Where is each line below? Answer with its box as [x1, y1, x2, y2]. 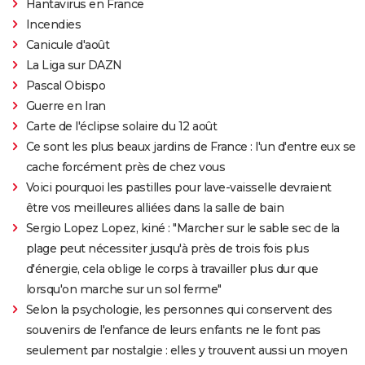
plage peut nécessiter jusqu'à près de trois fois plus [25, 240, 310, 256]
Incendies [25, 16, 81, 32]
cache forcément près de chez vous [25, 159, 226, 174]
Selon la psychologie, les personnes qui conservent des [25, 301, 332, 317]
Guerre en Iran [25, 98, 106, 113]
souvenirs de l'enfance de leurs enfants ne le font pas [25, 322, 321, 337]
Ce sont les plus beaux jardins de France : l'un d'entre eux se [25, 139, 356, 154]
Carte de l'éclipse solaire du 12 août [25, 118, 218, 134]
